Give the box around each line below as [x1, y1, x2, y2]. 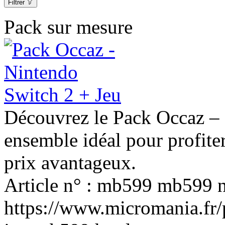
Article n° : [4, 174, 97, 196]
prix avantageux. [4, 152, 136, 174]
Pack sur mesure [4, 16, 133, 38]
